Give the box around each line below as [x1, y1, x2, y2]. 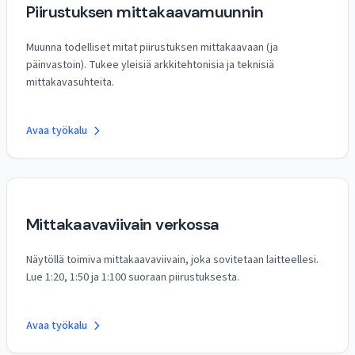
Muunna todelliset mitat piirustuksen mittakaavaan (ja [26, 40, 278, 55]
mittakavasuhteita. [26, 74, 114, 90]
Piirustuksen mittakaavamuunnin [26, 2, 263, 22]
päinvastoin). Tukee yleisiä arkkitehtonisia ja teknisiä [26, 57, 274, 73]
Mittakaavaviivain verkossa [26, 214, 219, 235]
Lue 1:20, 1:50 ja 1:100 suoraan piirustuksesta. [26, 269, 239, 285]
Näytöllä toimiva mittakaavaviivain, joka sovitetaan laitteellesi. [26, 252, 319, 268]
